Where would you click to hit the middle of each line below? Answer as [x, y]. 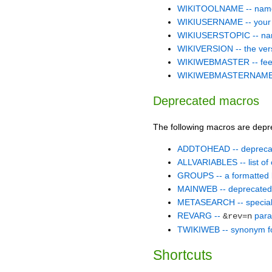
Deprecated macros [206, 101]
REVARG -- [200, 215]
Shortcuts [183, 255]
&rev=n [237, 216]
